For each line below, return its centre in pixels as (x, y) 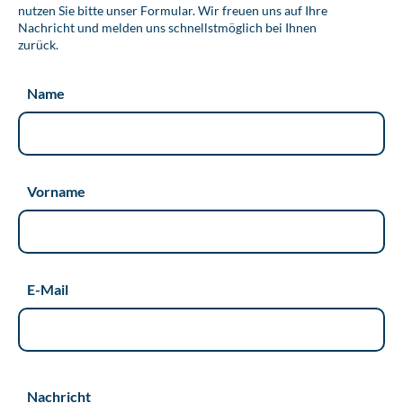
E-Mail (48, 289)
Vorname (56, 191)
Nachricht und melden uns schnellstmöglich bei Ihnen (167, 27)
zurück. (38, 44)
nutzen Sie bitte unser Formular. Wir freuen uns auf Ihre (173, 10)
